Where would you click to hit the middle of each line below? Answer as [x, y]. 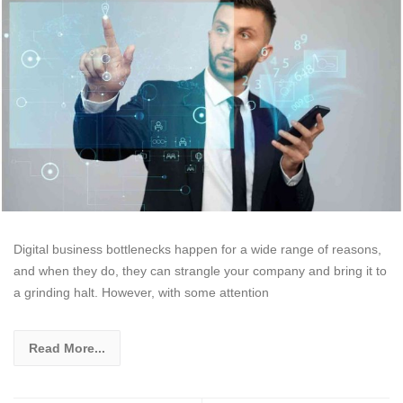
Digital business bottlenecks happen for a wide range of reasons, [197, 249]
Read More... [67, 348]
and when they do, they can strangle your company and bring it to [200, 270]
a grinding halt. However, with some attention [141, 292]
